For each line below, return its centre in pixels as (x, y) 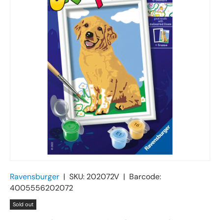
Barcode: (145, 176)
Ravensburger (35, 176)
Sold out (23, 204)
